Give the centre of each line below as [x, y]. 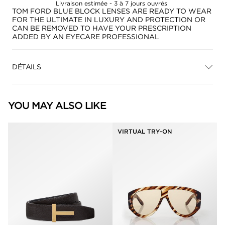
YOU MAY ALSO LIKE [57, 106]
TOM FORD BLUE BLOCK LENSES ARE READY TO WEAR [112, 11]
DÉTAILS [27, 67]
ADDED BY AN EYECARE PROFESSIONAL [86, 37]
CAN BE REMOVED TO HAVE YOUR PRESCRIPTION [102, 28]
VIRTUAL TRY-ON [145, 132]
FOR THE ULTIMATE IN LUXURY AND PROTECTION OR [109, 20]
